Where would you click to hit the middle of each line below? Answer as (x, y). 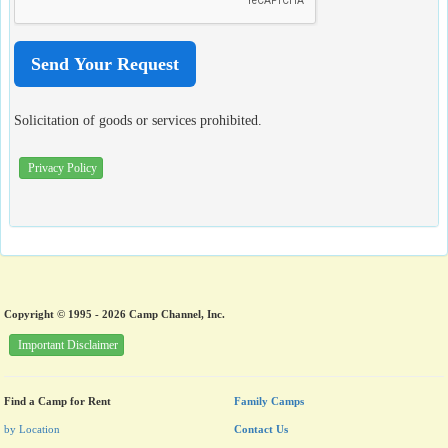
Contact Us (261, 429)
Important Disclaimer (68, 345)
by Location (32, 429)
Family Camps (269, 401)
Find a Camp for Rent (57, 401)
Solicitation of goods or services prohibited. (138, 120)
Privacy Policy (62, 167)
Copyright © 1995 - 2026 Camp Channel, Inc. (114, 313)
